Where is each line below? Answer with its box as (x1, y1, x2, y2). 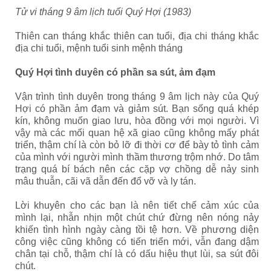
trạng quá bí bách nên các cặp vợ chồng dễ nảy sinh (15, 164, 259, 174)
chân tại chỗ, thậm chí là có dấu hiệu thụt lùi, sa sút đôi (15, 249, 259, 259)
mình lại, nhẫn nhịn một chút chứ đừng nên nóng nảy (15, 212, 259, 223)
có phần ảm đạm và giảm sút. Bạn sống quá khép (35, 103, 260, 114)
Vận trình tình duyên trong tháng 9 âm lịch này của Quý (15, 91, 259, 102)
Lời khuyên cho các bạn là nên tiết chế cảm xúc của (15, 200, 259, 211)
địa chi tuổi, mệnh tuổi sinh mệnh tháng (15, 43, 183, 53)
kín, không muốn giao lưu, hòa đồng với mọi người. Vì (15, 116, 259, 126)
